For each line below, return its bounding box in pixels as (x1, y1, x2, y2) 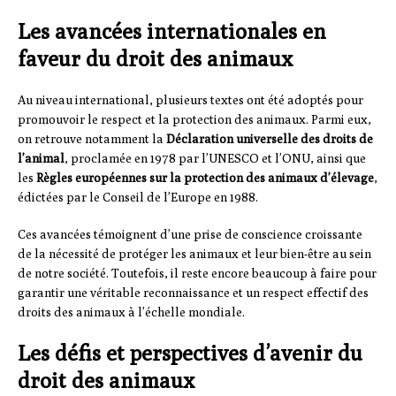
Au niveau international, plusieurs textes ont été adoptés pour (18, 93, 363, 108)
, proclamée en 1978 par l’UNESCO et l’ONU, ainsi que (65, 151, 366, 166)
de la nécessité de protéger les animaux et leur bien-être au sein (18, 247, 371, 262)
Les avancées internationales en (18, 19, 326, 44)
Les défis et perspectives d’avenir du (18, 340, 362, 366)
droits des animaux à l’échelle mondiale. (18, 305, 245, 320)
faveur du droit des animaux (18, 46, 293, 72)
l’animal (18, 151, 65, 166)
